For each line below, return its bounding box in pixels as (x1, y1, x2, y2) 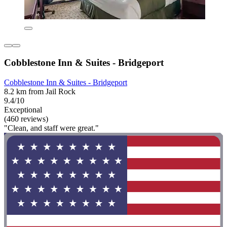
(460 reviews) (4, 114, 48, 123)
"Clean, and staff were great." (4, 123, 99, 132)
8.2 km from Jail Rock (4, 87, 75, 96)
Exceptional (4, 105, 42, 114)
